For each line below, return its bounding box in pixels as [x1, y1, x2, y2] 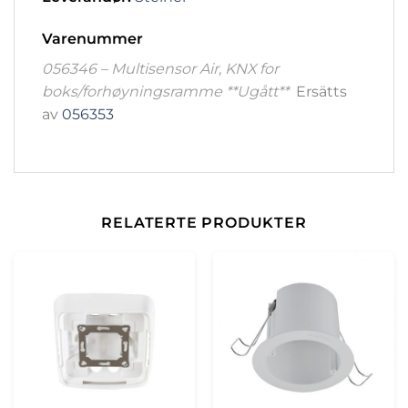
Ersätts [292, 83, 347, 101]
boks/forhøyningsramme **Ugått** [42, 83, 292, 101]
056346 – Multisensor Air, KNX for [42, 60, 279, 78]
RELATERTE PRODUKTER [101, 213, 307, 231]
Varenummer [42, 30, 143, 48]
